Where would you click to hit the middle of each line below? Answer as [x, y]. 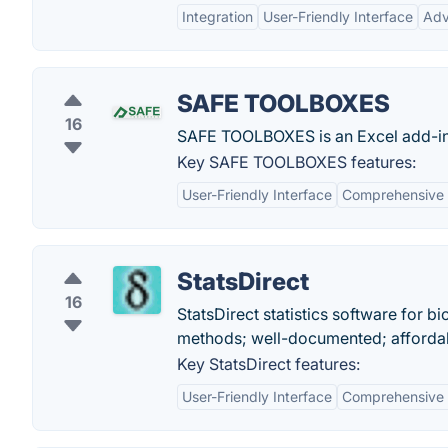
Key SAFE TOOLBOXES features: [296, 162]
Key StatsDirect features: [268, 364]
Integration [217, 16]
